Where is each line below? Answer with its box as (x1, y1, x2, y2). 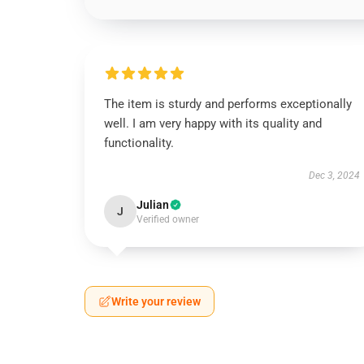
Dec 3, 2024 (308, 170, 360, 181)
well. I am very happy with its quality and (104, 116, 322, 131)
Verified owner (136, 214, 199, 225)
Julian (136, 198, 169, 211)
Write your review (111, 295, 201, 308)
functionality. (104, 136, 174, 150)
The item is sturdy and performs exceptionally (104, 97, 352, 111)
